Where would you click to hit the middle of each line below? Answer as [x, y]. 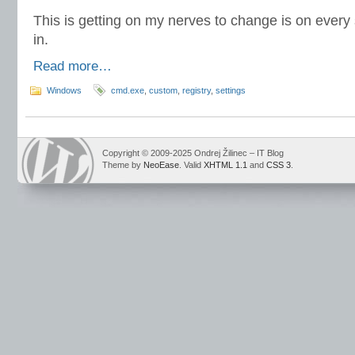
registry [197, 90]
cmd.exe [128, 90]
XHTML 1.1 [225, 165]
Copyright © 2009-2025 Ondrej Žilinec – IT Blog [193, 153]
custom [163, 90]
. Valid [191, 165]
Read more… [73, 66]
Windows [64, 90]
